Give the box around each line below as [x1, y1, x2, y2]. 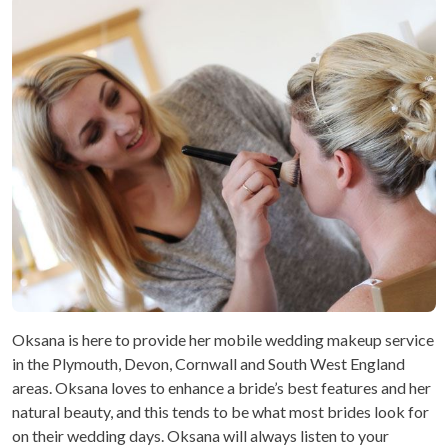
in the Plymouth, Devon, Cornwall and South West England [12, 354, 405, 374]
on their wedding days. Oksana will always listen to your [12, 426, 389, 446]
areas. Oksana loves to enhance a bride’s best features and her [12, 378, 431, 398]
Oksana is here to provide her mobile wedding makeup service [12, 330, 434, 350]
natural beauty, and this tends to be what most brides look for [12, 402, 429, 422]
